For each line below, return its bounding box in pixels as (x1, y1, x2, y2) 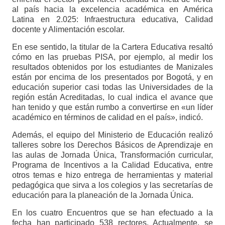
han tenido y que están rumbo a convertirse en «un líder (12, 103, 213, 112)
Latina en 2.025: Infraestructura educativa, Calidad (12, 15, 213, 24)
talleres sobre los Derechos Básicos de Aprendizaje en (12, 141, 213, 150)
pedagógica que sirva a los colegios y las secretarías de (12, 181, 213, 190)
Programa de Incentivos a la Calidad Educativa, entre (12, 161, 213, 170)
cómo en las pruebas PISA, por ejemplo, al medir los (12, 53, 213, 62)
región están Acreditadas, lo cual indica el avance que (12, 93, 213, 102)
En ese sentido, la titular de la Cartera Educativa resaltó (12, 43, 213, 52)
